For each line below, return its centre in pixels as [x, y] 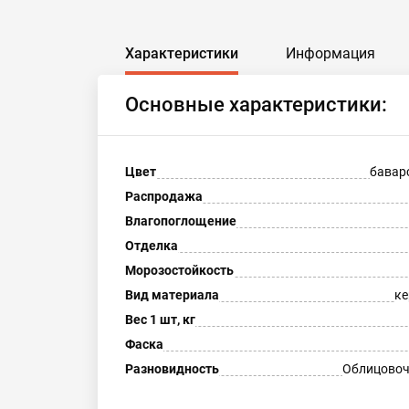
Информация [330, 53]
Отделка [152, 246]
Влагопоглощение [181, 221]
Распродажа [164, 196]
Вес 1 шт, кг [160, 320]
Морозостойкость [179, 270]
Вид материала [172, 295]
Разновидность [172, 369]
